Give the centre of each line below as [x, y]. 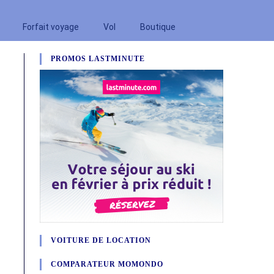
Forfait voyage [51, 27]
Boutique [158, 27]
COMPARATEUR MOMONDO [107, 264]
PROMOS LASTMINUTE [98, 59]
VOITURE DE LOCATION [101, 240]
